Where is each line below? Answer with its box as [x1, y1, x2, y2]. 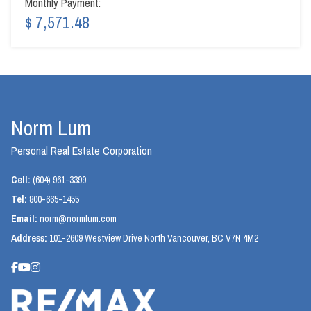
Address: [11, 231, 49, 244]
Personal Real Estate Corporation [11, 142, 152, 158]
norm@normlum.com [40, 212, 117, 225]
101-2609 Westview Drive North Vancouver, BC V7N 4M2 [49, 231, 258, 244]
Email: [11, 212, 40, 225]
